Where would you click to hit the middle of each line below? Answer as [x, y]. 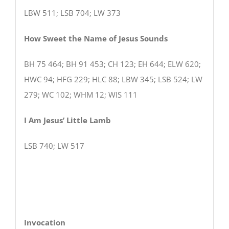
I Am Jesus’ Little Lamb [102, 120]
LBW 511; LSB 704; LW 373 [72, 13]
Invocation [44, 222]
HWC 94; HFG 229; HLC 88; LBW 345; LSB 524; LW [113, 79]
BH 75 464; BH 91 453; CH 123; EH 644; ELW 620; [112, 64]
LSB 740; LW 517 [54, 145]
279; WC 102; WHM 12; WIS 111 [81, 94]
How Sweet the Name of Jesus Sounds [96, 38]
